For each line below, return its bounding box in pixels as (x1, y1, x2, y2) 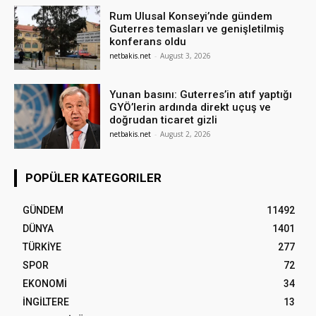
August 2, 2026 (160, 129, 212, 140)
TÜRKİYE (23, 241, 61, 253)
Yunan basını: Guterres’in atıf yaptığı (109, 88, 293, 102)
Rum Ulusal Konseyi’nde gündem (109, 9, 273, 23)
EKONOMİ (23, 278, 67, 290)
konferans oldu (109, 35, 187, 48)
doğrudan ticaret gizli (109, 114, 218, 127)
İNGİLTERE (23, 296, 69, 308)
